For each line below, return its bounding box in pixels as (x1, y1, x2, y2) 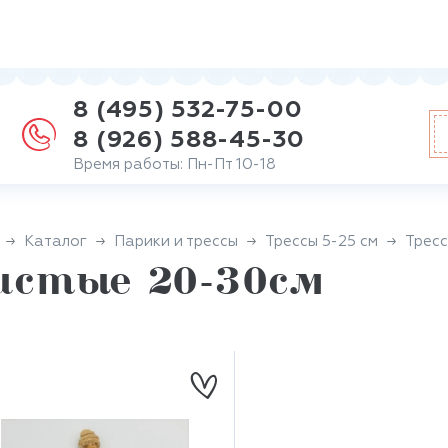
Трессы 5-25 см (265, 234, 378, 249)
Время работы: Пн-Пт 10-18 (73, 156, 277, 172)
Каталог (24, 234, 87, 249)
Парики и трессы (114, 234, 238, 249)
